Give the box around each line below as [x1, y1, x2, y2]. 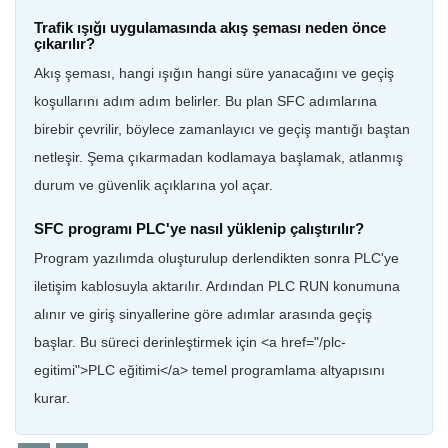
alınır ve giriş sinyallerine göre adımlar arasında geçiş [34, 305, 372, 322]
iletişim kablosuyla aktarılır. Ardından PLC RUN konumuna [34, 277, 400, 294]
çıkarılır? [34, 34, 95, 52]
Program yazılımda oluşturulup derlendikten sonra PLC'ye [34, 249, 399, 266]
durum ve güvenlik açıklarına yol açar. [34, 176, 273, 193]
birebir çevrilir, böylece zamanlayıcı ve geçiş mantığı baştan [34, 120, 410, 137]
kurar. [34, 389, 70, 406]
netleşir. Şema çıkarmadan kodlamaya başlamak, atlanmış [34, 148, 403, 165]
